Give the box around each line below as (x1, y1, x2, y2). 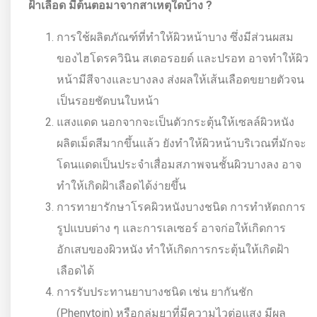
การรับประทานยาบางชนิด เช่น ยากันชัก (57, 284, 253, 299)
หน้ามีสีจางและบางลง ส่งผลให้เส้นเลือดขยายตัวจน (57, 72, 304, 86)
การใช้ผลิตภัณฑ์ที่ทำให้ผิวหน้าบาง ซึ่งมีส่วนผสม (57, 30, 294, 44)
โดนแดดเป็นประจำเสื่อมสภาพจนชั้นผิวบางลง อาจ (57, 157, 301, 171)
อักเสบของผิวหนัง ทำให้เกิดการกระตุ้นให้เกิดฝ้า (57, 242, 289, 256)
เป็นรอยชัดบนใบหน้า (57, 93, 159, 108)
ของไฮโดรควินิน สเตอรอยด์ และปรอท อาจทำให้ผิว (57, 51, 309, 65)
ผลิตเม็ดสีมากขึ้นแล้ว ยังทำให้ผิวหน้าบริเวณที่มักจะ (57, 136, 306, 150)
